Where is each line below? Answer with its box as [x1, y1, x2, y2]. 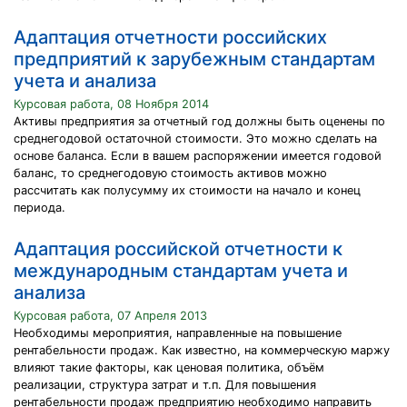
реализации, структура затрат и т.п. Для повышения [14, 378, 316, 392]
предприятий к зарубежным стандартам [14, 48, 375, 70]
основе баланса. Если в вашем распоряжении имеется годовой [14, 149, 382, 163]
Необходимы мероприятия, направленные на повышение [14, 326, 342, 340]
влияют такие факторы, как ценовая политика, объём [14, 361, 324, 374]
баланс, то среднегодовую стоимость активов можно [14, 166, 327, 180]
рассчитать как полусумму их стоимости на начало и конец [14, 184, 361, 197]
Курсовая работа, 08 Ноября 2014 [14, 97, 209, 111]
